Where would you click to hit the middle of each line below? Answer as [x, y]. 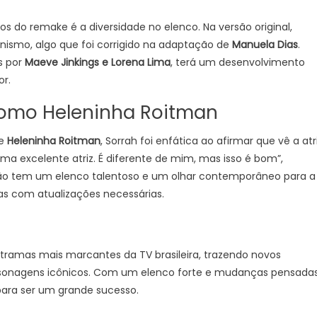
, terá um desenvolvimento [238, 62]
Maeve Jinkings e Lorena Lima [98, 62]
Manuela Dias [265, 45]
